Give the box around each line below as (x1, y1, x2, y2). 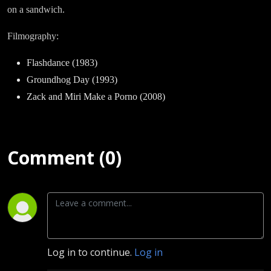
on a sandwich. (7, 4, 65, 15)
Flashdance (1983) (27, 57, 97, 68)
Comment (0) (7, 145, 122, 171)
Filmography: (7, 31, 59, 42)
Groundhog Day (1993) (27, 74, 117, 85)
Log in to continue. (47, 246, 134, 260)
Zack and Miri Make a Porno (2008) (27, 91, 165, 102)
